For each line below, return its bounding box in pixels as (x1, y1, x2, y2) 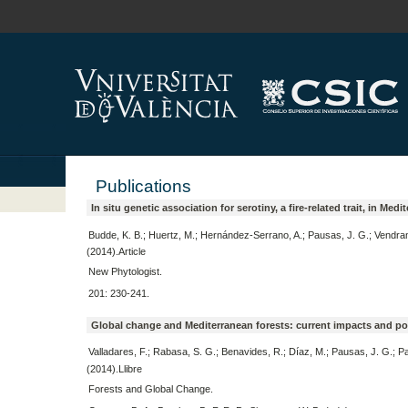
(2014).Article (86, 246, 146, 258)
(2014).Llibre (86, 363, 142, 375)
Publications (95, 176, 191, 196)
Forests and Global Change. (87, 383, 213, 395)
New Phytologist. (87, 266, 162, 278)
